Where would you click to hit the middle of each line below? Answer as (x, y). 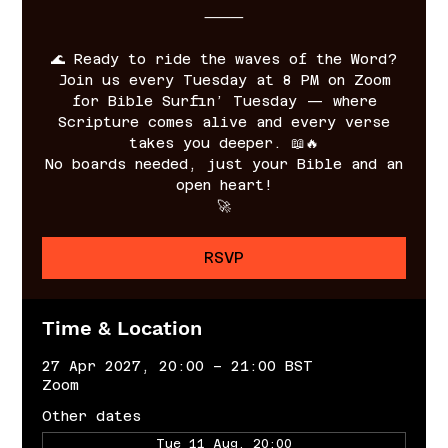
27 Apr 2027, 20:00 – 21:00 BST (178, 365)
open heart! (224, 184)
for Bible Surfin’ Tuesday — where (224, 100)
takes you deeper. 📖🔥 (224, 142)
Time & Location (122, 327)
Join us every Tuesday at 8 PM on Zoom (224, 79)
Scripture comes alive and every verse (224, 121)
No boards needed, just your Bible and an (224, 163)
